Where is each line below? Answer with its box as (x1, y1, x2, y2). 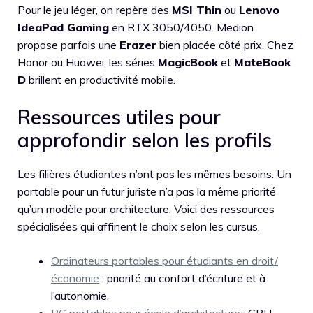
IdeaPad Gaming (17, 20, 109, 34)
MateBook (234, 54, 291, 69)
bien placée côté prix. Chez (156, 37, 293, 52)
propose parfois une (17, 37, 119, 52)
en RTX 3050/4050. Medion (109, 20, 254, 34)
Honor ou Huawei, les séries (17, 54, 158, 69)
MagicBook (158, 54, 218, 69)
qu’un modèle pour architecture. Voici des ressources (17, 201, 275, 216)
